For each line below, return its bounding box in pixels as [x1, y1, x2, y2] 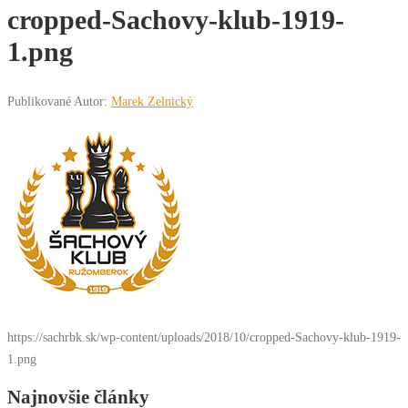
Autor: [74, 94, 111, 109]
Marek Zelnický [111, 94, 193, 109]
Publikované [7, 94, 74, 109]
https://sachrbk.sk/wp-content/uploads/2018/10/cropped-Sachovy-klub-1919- [7, 329, 401, 344]
